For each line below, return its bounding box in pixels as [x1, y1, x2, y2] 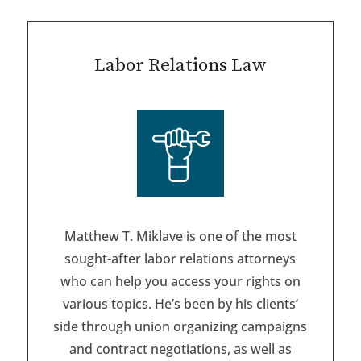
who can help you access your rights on [60, 272, 301, 291]
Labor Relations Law [93, 54, 267, 78]
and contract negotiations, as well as [68, 340, 292, 359]
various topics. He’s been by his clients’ [62, 295, 298, 313]
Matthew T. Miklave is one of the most [64, 227, 297, 246]
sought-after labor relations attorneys [64, 250, 297, 268]
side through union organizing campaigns [53, 317, 308, 336]
